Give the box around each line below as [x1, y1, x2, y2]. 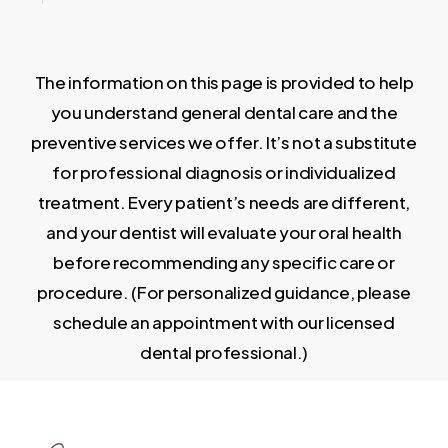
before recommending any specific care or [53, 251, 395, 274]
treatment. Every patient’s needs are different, [37, 191, 410, 214]
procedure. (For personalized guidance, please [37, 281, 411, 304]
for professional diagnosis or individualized [52, 161, 396, 184]
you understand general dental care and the [50, 101, 398, 124]
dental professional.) [140, 341, 308, 364]
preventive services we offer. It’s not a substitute [31, 131, 417, 154]
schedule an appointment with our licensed [53, 311, 395, 334]
